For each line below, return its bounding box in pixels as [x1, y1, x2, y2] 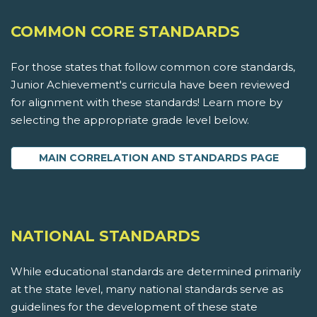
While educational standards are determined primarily [11, 265, 301, 279]
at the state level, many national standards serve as [11, 282, 283, 296]
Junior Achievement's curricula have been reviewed [11, 78, 289, 92]
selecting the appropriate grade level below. [11, 113, 249, 127]
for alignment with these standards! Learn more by [11, 96, 282, 110]
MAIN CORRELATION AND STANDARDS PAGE [38, 151, 279, 165]
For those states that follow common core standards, [11, 60, 295, 74]
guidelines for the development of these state [11, 300, 258, 314]
